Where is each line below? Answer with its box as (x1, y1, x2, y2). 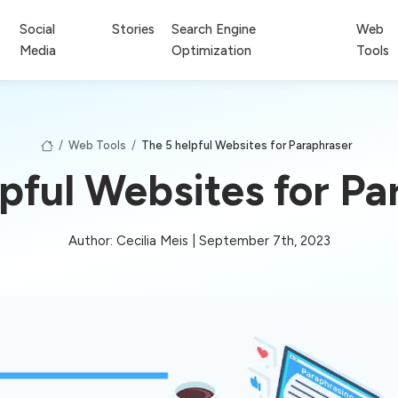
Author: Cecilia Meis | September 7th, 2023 (68, 232, 330, 249)
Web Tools (68, 138, 126, 152)
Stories (112, 20, 155, 37)
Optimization (171, 42, 252, 59)
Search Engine (171, 20, 257, 37)
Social (20, 20, 56, 37)
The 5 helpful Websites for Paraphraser (141, 138, 352, 152)
